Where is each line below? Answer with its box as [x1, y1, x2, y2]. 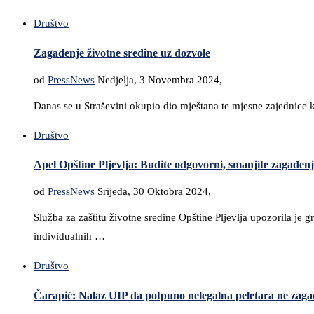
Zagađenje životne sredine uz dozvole [34, 47, 210, 60]
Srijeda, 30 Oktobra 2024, [97, 186, 211, 198]
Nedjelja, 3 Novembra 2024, [97, 74, 222, 86]
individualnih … [34, 231, 105, 243]
